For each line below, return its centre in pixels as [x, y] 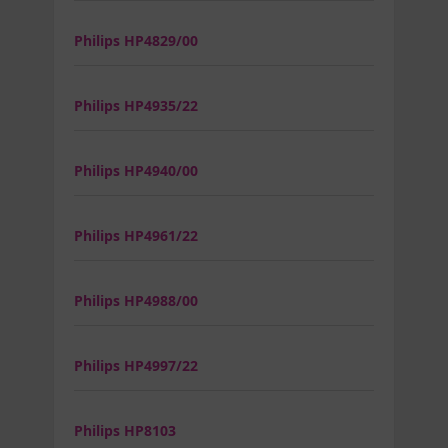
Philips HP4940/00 [136, 170]
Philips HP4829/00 [136, 40]
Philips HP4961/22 [136, 235]
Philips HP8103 [125, 430]
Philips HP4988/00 [136, 300]
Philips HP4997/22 [136, 365]
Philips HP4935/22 [136, 105]
